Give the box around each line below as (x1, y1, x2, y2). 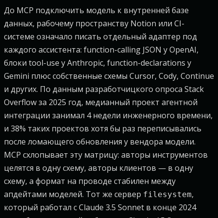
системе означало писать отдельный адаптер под (4, 31, 197, 42)
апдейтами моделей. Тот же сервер (4, 189, 143, 200)
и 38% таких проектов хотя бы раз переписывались (4, 123, 201, 134)
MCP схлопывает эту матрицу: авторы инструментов (4, 149, 208, 160)
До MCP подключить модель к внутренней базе (4, 5, 189, 16)
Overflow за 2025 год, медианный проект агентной (4, 97, 198, 108)
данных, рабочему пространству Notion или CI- (4, 18, 184, 29)
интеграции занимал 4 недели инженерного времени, (4, 110, 213, 121)
